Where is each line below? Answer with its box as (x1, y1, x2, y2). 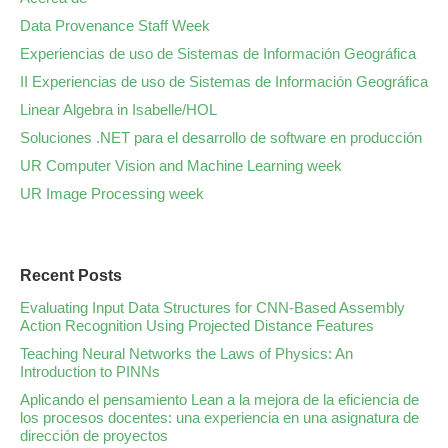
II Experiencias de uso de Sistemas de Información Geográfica (20, 73, 428, 90)
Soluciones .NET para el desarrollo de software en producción (20, 129, 422, 146)
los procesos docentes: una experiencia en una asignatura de (20, 409, 419, 426)
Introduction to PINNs (20, 363, 160, 380)
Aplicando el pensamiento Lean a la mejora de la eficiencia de (20, 391, 419, 408)
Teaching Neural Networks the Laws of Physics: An (20, 345, 353, 362)
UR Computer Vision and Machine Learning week (20, 157, 342, 174)
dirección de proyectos (20, 427, 168, 444)
